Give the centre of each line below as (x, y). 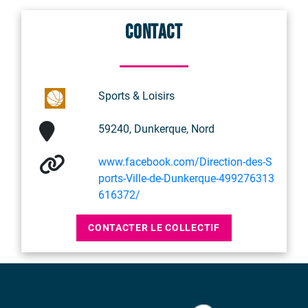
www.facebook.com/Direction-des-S (185, 162)
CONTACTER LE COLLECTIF (154, 227)
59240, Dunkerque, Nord (156, 129)
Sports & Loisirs (136, 96)
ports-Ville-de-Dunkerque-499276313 (186, 178)
